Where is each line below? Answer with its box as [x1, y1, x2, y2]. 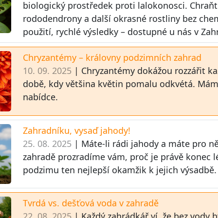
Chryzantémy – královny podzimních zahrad [23, 52, 202, 64]
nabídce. [23, 91, 58, 103]
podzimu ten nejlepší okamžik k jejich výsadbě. [23, 163, 217, 176]
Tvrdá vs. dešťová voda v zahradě [23, 197, 159, 209]
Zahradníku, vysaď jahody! [23, 124, 131, 136]
